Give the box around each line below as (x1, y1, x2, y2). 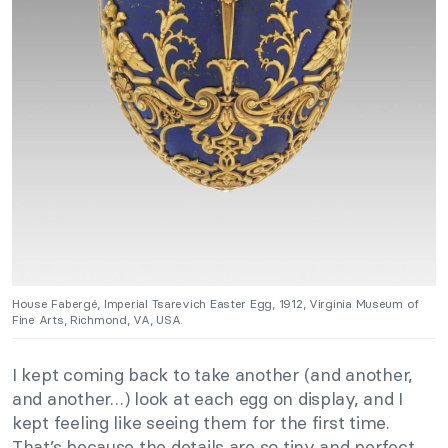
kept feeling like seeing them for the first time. (12, 410, 390, 434)
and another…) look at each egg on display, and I (12, 386, 404, 410)
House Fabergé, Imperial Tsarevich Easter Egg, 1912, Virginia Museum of (12, 295, 420, 311)
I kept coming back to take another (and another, (12, 362, 414, 386)
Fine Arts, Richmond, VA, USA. (12, 311, 184, 327)
